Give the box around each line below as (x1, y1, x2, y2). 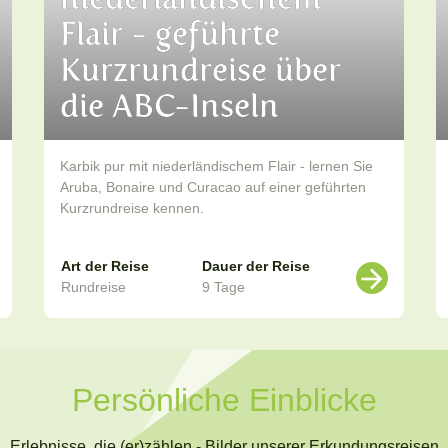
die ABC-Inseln (60, 87, 279, 126)
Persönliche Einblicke (71, 382, 377, 419)
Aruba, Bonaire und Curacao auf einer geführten (60, 179, 366, 196)
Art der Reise (61, 258, 149, 275)
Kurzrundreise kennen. (60, 200, 204, 217)
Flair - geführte (60, 15, 280, 54)
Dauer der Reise (202, 258, 310, 275)
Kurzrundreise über (60, 51, 341, 90)
